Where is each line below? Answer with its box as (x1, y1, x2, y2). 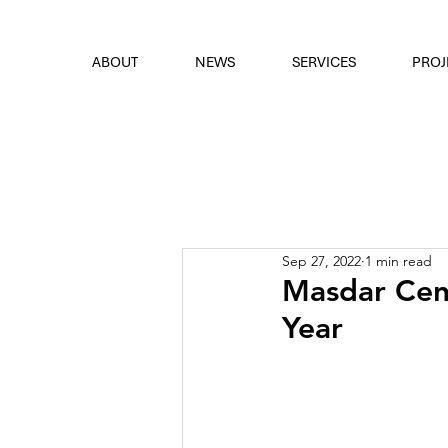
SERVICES (292, 53, 356, 71)
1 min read (365, 251, 432, 270)
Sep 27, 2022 (282, 251, 361, 270)
